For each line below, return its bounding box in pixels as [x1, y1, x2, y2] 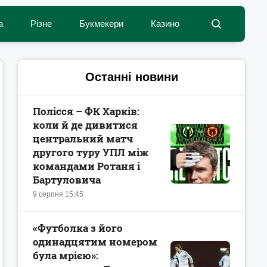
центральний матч [33, 132, 133, 145]
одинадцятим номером [33, 235, 157, 249]
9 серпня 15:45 [33, 190, 83, 198]
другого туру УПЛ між [33, 145, 148, 159]
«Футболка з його [33, 221, 123, 235]
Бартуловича [33, 173, 101, 187]
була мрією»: [33, 249, 98, 262]
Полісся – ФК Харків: [33, 104, 139, 118]
